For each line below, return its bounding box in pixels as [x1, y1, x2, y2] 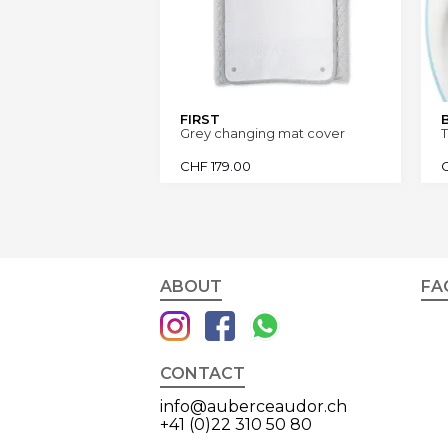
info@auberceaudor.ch [160, 397, 347, 417]
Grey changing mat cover [180, 125, 345, 142]
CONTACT [160, 364, 245, 384]
